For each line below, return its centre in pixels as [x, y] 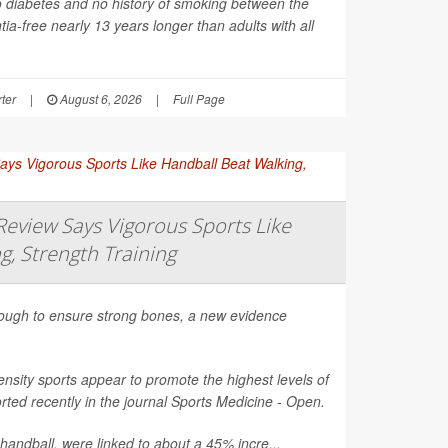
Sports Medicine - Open [246, 400]
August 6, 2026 [99, 98]
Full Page [199, 98]
